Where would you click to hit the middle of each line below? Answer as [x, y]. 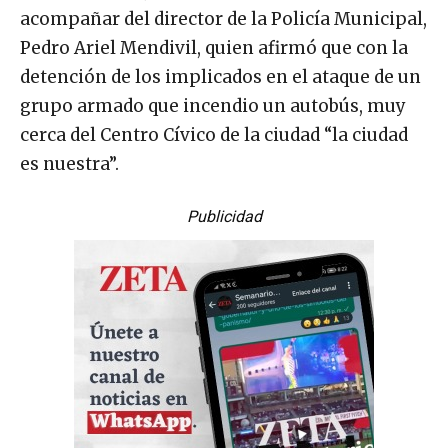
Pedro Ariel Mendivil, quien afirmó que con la [214, 48]
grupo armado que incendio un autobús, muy [213, 106]
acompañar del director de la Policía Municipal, [223, 19]
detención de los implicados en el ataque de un [220, 77]
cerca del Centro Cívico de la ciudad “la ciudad [214, 135]
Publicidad [224, 217]
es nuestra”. [69, 164]
